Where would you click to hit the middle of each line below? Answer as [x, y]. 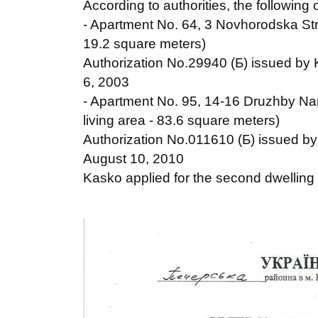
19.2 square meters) [144, 44]
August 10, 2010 [133, 159]
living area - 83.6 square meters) [181, 120]
